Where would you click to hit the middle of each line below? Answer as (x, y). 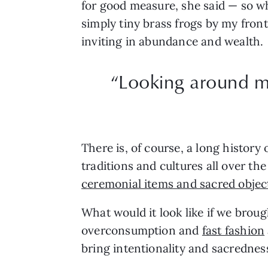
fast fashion (233, 230)
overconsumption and (142, 230)
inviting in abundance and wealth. (174, 41)
